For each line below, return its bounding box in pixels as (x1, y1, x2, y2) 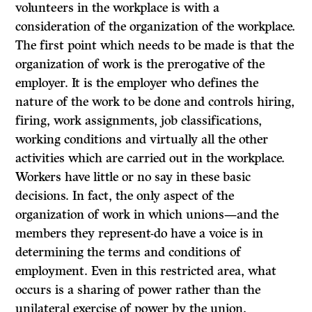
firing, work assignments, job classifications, (15, 113, 263, 129)
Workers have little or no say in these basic (15, 169, 251, 185)
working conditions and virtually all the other (15, 132, 269, 148)
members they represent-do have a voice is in (15, 226, 264, 242)
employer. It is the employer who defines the (15, 75, 259, 91)
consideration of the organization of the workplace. (15, 19, 296, 35)
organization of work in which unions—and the (15, 207, 279, 223)
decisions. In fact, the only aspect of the (15, 188, 235, 204)
